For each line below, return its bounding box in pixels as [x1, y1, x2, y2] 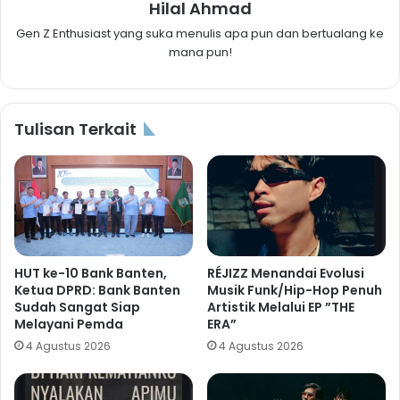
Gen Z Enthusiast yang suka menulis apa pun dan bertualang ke [16, 24, 384, 42]
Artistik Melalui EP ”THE [207, 297, 354, 316]
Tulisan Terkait [14, 117, 137, 140]
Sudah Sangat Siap [14, 297, 140, 316]
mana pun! [168, 43, 232, 61]
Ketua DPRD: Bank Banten [14, 280, 180, 299]
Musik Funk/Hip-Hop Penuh [207, 280, 382, 299]
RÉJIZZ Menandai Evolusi [207, 263, 364, 282]
